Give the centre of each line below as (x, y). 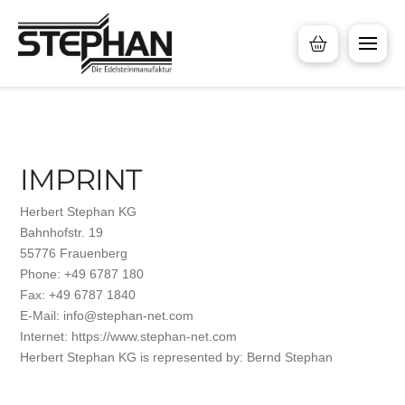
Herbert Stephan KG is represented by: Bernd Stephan (177, 357)
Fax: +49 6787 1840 (78, 294)
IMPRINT (80, 180)
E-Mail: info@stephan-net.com (107, 315)
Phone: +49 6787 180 (82, 273)
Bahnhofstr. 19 (62, 232)
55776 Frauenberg (74, 253)
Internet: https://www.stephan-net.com (129, 336)
